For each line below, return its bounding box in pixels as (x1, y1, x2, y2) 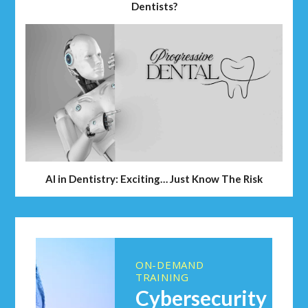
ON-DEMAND (135, 258, 204, 272)
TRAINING (135, 270, 189, 285)
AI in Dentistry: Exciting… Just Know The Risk (45, 173, 263, 186)
